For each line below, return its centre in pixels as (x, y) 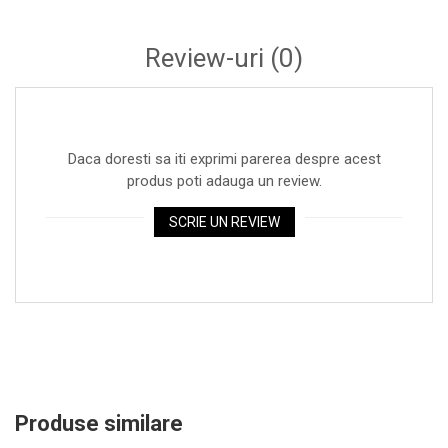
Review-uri (207, 57)
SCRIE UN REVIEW (224, 221)
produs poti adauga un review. (224, 180)
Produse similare (99, 423)
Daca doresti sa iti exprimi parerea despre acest (224, 158)
